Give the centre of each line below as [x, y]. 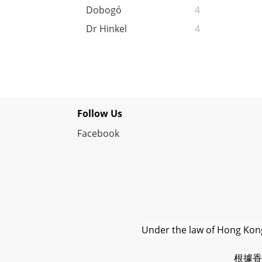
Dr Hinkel [106, 29]
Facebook [98, 134]
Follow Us [100, 114]
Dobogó [104, 10]
